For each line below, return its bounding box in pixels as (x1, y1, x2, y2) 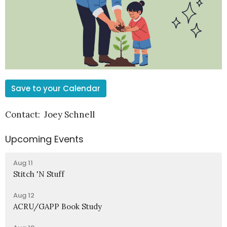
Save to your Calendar (11, 83, 100, 94)
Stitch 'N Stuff (13, 169, 64, 179)
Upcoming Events (5, 133, 84, 146)
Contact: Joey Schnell (5, 109, 95, 121)
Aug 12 (13, 190, 34, 200)
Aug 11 (13, 158, 33, 168)
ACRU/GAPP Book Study (13, 201, 102, 211)
